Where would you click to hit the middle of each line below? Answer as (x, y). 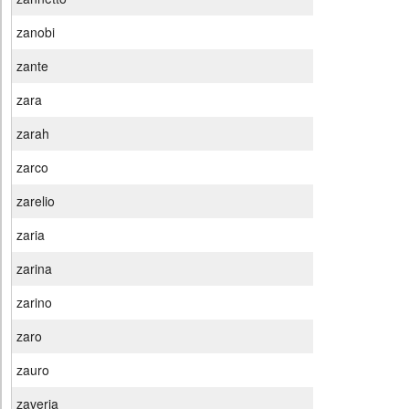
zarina (34, 269)
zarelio (36, 201)
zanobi (36, 32)
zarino (34, 303)
